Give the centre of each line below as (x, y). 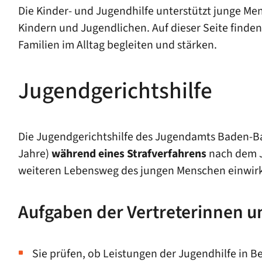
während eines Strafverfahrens (129, 154)
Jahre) (35, 154)
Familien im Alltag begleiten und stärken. (117, 45)
